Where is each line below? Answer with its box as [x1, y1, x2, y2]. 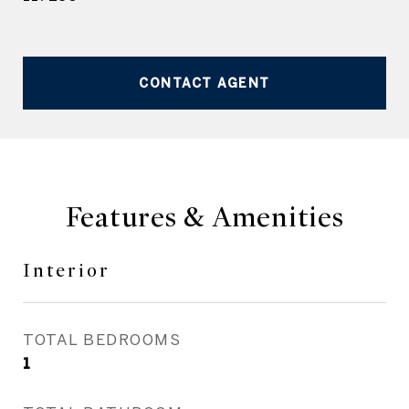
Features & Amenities [65, 200, 344, 235]
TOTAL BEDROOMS [23, 330, 181, 348]
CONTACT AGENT [139, 76, 270, 90]
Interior [23, 259, 110, 282]
